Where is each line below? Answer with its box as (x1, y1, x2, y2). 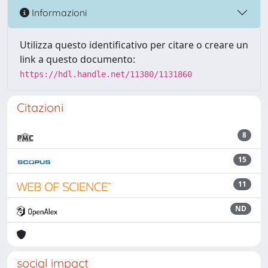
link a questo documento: (20, 53, 135, 66)
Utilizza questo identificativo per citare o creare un (20, 38, 248, 51)
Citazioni (17, 100, 63, 115)
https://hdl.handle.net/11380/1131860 (20, 69, 192, 79)
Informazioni (29, 6, 87, 19)
